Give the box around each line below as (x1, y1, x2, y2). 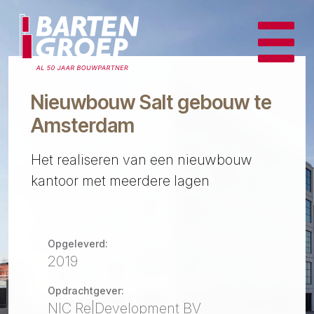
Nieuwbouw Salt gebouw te (31, 90, 272, 114)
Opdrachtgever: (48, 285, 124, 297)
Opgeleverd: (48, 238, 108, 250)
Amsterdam (31, 113, 135, 137)
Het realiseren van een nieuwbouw (31, 151, 252, 169)
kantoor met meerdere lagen (31, 172, 210, 190)
